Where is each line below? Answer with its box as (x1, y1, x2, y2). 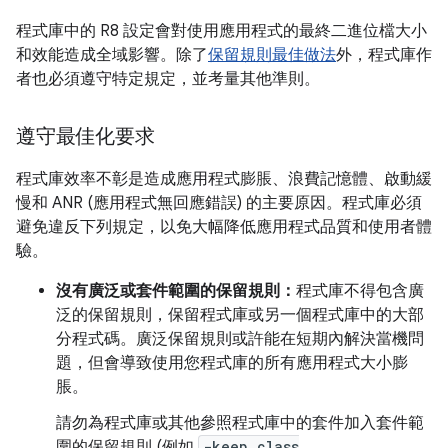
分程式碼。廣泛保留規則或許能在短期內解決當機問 (56, 329, 424, 349)
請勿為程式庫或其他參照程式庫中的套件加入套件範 (56, 413, 424, 433)
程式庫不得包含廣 (296, 281, 424, 301)
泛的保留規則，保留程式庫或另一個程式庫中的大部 (56, 305, 424, 325)
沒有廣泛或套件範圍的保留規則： (56, 281, 296, 301)
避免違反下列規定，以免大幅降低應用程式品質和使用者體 (16, 217, 432, 237)
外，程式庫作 (336, 45, 432, 65)
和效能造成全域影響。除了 (16, 45, 208, 65)
